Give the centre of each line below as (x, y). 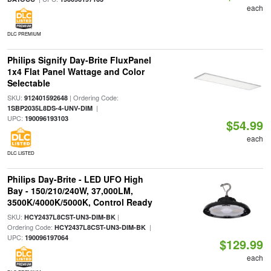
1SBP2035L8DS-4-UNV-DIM (50, 108)
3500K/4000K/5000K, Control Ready (80, 202)
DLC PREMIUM (24, 34)
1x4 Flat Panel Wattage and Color (76, 72)
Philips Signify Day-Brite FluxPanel (79, 60)
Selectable (28, 83)
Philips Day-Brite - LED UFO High (75, 179)
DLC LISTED (21, 153)
